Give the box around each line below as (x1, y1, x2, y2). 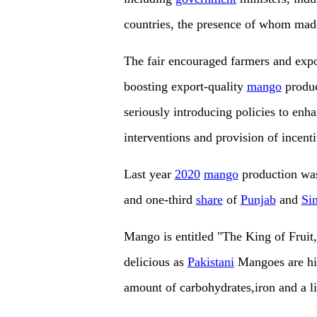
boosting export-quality (123, 79, 247, 94)
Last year (123, 167, 175, 182)
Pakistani (187, 255, 234, 270)
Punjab (240, 192, 276, 207)
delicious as (123, 255, 188, 270)
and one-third (123, 192, 196, 207)
